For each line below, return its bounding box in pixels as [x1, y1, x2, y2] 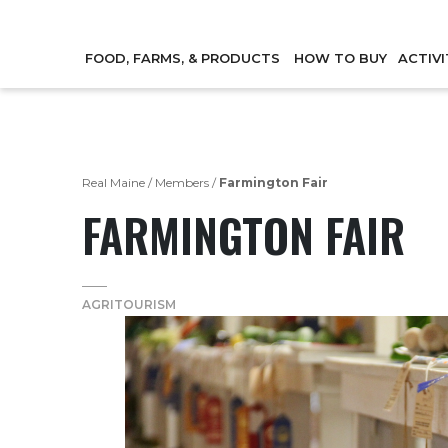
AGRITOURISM [82, 297, 176, 312]
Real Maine [82, 175, 145, 190]
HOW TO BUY [293, 50, 387, 66]
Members [155, 175, 209, 190]
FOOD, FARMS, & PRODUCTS [85, 50, 281, 66]
